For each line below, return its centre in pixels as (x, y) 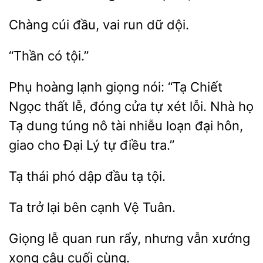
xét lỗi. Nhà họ (208, 106)
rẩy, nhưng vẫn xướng (183, 238)
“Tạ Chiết (193, 87)
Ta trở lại (36, 207)
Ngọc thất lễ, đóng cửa (80, 106)
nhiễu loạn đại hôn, (184, 126)
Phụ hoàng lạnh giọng (76, 87)
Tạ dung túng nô (60, 126)
